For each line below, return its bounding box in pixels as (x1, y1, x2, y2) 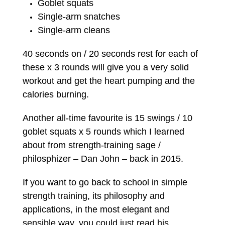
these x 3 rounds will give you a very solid (22, 62, 189, 72)
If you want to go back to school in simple (22, 177, 187, 187)
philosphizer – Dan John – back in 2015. (22, 153, 186, 164)
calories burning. (22, 89, 89, 99)
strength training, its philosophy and (22, 190, 165, 201)
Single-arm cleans (37, 25, 110, 35)
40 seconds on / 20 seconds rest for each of (22, 48, 198, 59)
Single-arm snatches (37, 11, 120, 22)
